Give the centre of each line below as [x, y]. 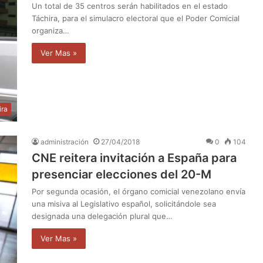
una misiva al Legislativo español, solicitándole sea [124, 204]
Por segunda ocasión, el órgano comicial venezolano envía [139, 192]
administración [65, 142]
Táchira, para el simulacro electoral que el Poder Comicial [136, 18]
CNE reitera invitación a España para [134, 158]
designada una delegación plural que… [102, 216]
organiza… [50, 30]
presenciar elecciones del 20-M [122, 175]
